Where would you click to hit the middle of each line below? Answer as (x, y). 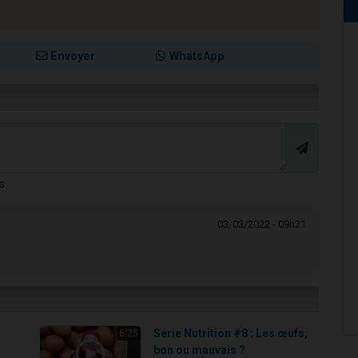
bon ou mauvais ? (200, 350)
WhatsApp (195, 57)
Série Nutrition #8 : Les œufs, (231, 333)
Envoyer (72, 57)
